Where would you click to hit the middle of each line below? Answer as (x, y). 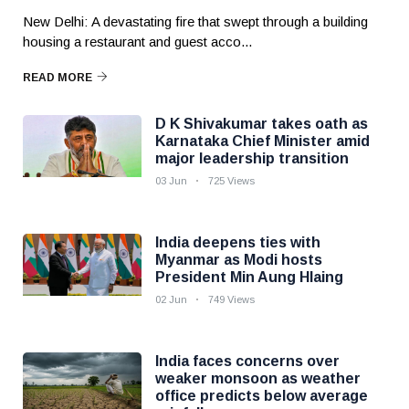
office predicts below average (262, 396)
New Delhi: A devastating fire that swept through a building (195, 21)
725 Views (231, 181)
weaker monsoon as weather (258, 378)
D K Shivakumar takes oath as (262, 124)
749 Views (231, 299)
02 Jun (171, 299)
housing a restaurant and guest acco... (137, 42)
